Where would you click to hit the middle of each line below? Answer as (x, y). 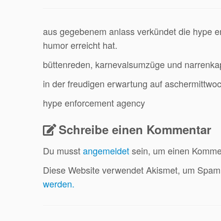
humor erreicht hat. (80, 45)
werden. (59, 183)
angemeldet (106, 150)
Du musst (63, 150)
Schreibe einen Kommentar (135, 129)
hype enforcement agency (94, 102)
